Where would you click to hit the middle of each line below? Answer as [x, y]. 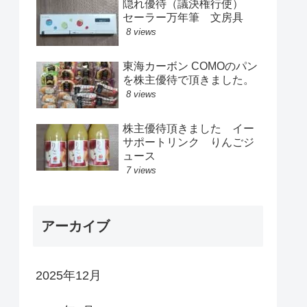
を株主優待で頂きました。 [188, 80]
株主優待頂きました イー [188, 129]
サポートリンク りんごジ [188, 143]
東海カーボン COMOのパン [190, 66]
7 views [141, 171]
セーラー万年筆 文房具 [188, 17]
